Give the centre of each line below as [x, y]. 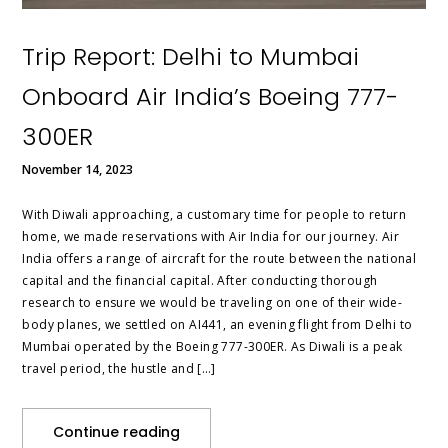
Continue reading [117, 431]
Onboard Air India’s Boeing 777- [210, 96]
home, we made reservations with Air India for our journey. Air [211, 236]
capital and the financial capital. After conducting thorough [200, 280]
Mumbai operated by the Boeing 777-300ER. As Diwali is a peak [212, 346]
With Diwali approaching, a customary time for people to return [214, 214]
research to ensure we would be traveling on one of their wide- [212, 302]
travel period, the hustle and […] [119, 368]
